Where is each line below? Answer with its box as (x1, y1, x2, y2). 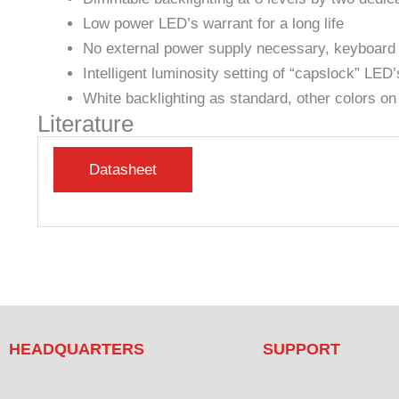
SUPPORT (263, 339, 340, 358)
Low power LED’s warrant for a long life (83, 14, 344, 32)
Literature (37, 110, 134, 136)
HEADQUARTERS (9, 339, 144, 358)
